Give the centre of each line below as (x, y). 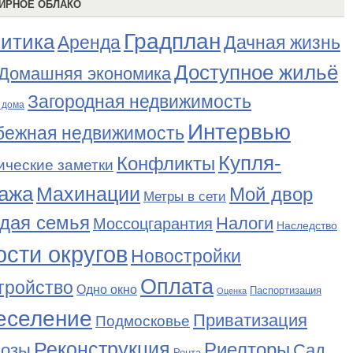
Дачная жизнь (282, 43)
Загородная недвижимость (139, 102)
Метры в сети (185, 197)
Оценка (232, 291)
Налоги (245, 223)
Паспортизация (286, 290)
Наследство (307, 225)
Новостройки (186, 256)
